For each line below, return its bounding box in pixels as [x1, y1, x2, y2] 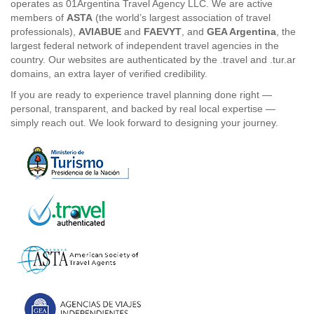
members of [11, 12, 67, 23]
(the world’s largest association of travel [93, 12, 271, 23]
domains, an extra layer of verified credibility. [11, 68, 207, 79]
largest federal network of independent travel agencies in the [11, 40, 279, 51]
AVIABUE [78, 26, 121, 37]
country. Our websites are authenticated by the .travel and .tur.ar [11, 54, 296, 65]
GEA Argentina [207, 26, 276, 37]
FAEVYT [144, 26, 182, 37]
